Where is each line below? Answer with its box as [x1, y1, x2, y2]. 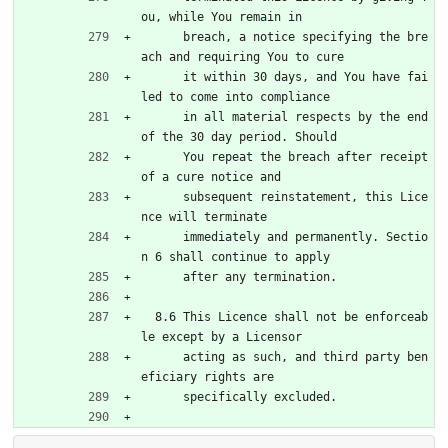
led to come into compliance [141, 89, 330, 104]
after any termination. [183, 269, 337, 284]
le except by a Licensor [141, 329, 302, 344]
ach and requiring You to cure [141, 49, 344, 64]
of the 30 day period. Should [141, 129, 337, 144]
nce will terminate [141, 209, 267, 224]
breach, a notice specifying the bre [141, 29, 183, 44]
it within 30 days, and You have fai [141, 69, 183, 84]
